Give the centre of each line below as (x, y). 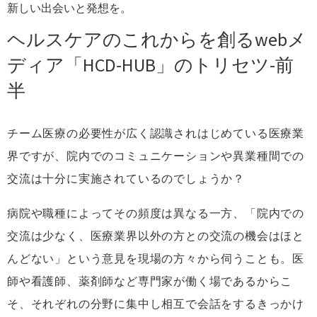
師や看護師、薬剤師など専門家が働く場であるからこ (150, 281)
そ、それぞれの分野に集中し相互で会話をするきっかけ (156, 304)
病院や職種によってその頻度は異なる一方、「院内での (156, 213)
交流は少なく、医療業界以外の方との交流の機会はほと (156, 236)
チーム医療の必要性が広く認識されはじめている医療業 (156, 133)
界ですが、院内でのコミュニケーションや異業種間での (156, 155)
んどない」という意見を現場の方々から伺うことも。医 (156, 259)
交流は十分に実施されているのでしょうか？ (126, 178)
